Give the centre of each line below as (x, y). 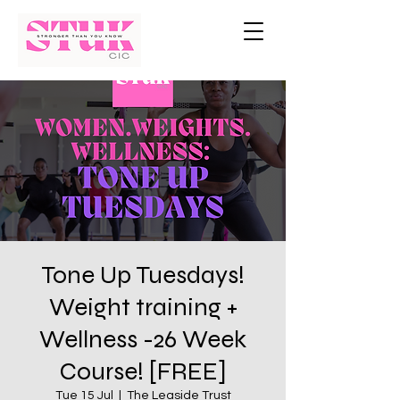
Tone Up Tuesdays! (143, 275)
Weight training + (143, 307)
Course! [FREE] (143, 371)
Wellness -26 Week (143, 339)
